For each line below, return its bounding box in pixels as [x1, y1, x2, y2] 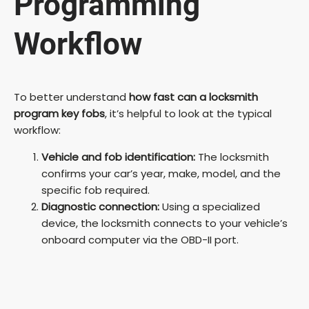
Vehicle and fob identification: [41, 150, 195, 165]
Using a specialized [159, 199, 260, 215]
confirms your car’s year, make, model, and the [41, 166, 281, 181]
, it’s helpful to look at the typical [105, 106, 272, 121]
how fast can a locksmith [129, 90, 258, 105]
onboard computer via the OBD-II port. [41, 232, 239, 248]
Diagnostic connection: [41, 199, 159, 215]
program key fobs [14, 106, 105, 121]
